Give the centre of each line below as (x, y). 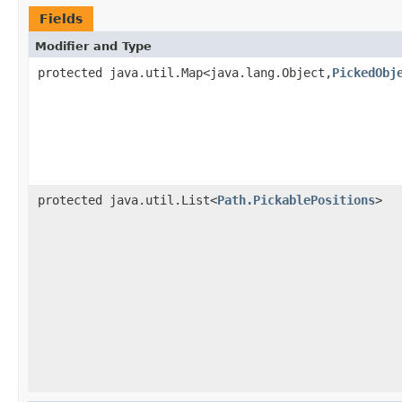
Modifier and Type (93, 46)
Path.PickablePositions (296, 200)
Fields (61, 18)
